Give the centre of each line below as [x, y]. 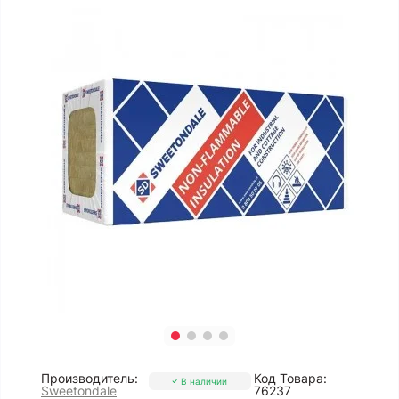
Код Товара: [290, 378]
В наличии [204, 381]
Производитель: [90, 378]
